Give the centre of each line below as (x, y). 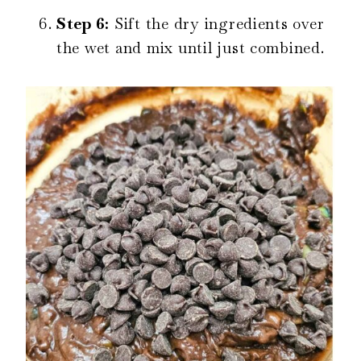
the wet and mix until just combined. (191, 48)
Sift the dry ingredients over (217, 23)
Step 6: (83, 23)
